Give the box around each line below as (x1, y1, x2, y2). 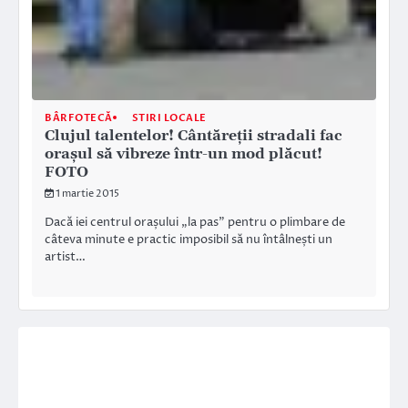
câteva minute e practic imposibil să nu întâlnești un (45, 231, 332, 249)
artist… (45, 249, 86, 266)
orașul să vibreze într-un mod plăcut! (45, 144, 322, 163)
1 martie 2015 (56, 186, 119, 200)
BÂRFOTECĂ (45, 110, 113, 125)
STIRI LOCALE (131, 110, 207, 125)
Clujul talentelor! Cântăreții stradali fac (45, 126, 342, 145)
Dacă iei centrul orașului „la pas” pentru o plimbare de (45, 214, 345, 231)
